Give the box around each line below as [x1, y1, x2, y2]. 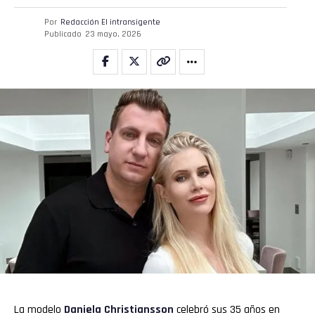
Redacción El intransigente [60, 17, 160, 27]
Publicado [44, 29, 82, 39]
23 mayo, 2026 [84, 29, 141, 39]
